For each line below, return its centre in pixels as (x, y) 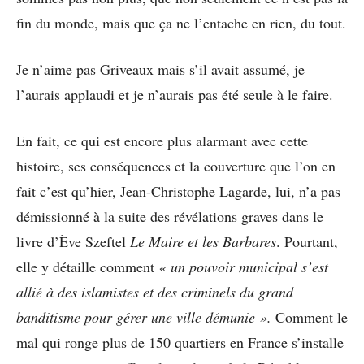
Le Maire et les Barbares (203, 242)
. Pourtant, (307, 242)
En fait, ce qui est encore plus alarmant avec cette (162, 141)
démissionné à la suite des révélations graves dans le (170, 217)
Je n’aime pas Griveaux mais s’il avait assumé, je (160, 69)
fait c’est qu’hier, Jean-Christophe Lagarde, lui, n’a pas (178, 191)
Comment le (310, 317)
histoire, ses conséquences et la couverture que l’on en (176, 166)
